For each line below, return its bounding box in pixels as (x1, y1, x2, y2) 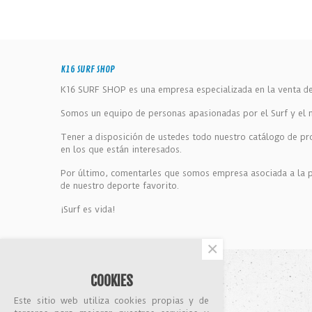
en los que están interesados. (61, 144, 182, 155)
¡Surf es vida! (61, 204, 115, 215)
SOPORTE (139, 273, 170, 286)
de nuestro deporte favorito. (61, 180, 179, 192)
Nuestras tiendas (120, 295, 189, 306)
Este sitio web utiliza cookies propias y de (14, 295, 209, 306)
